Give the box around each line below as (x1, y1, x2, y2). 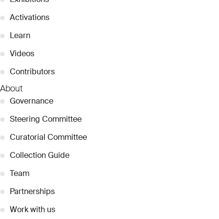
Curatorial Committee (10, 131, 87, 142)
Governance (10, 95, 53, 106)
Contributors (10, 66, 55, 77)
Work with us (10, 204, 55, 215)
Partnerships (10, 186, 55, 197)
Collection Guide (10, 150, 69, 160)
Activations (10, 12, 49, 22)
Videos (10, 48, 34, 59)
